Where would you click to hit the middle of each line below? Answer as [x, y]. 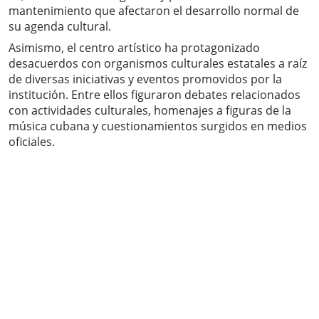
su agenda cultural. [60, 27]
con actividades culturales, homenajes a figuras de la [150, 111]
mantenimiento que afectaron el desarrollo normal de [154, 11]
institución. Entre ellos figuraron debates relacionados [155, 95]
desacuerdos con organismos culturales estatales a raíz [158, 64]
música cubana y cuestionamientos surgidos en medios [158, 126]
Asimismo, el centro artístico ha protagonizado [134, 48]
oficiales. [32, 142]
